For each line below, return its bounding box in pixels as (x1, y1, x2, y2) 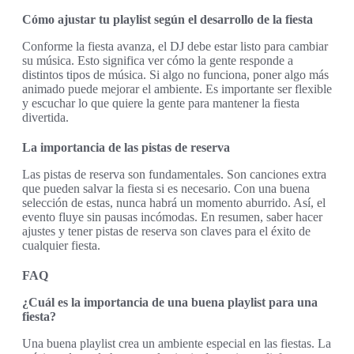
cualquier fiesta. (22, 238, 100, 252)
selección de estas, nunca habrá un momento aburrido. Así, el (22, 195, 326, 209)
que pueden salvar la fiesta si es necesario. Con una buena (22, 181, 310, 195)
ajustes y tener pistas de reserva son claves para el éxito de (22, 224, 311, 238)
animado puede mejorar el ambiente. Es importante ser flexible (22, 81, 332, 96)
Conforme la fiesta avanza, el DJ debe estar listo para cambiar (22, 39, 328, 53)
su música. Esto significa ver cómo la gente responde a (22, 53, 293, 67)
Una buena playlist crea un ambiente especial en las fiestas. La (22, 336, 331, 350)
